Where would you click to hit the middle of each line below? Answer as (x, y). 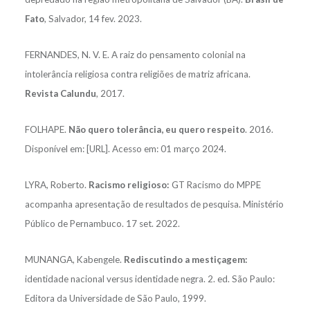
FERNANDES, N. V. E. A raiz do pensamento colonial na (135, 54)
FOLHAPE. (46, 129)
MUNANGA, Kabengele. (74, 259)
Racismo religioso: (129, 184)
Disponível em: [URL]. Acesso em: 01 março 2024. (125, 148)
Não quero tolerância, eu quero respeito (156, 129)
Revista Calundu (60, 93)
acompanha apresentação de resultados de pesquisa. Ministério (154, 204)
